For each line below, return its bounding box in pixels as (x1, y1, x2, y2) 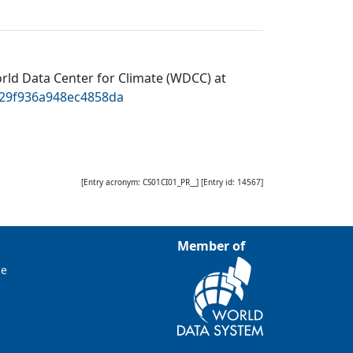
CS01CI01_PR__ (143, 176, 196, 188)
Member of (176, 237, 245, 255)
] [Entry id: (196, 176, 235, 188)
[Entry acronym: (81, 176, 143, 188)
